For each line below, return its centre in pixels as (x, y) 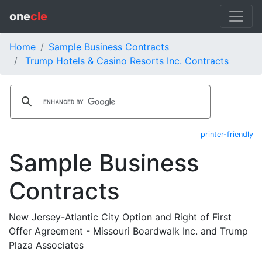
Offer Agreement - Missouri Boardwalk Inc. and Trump (128, 231)
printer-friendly (227, 134)
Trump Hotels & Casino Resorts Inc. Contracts (127, 61)
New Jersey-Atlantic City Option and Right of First (120, 217)
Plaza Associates (46, 245)
